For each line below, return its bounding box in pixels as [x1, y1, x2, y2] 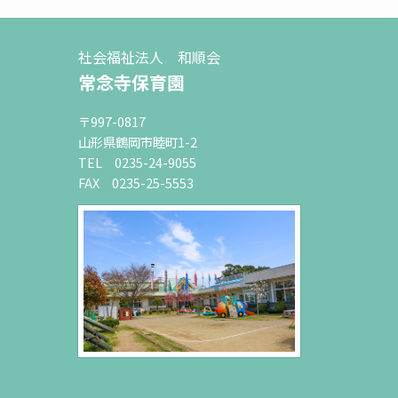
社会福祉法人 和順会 [78, 45, 220, 68]
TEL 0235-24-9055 [78, 152, 196, 171]
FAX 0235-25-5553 [78, 172, 194, 192]
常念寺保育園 [78, 68, 185, 95]
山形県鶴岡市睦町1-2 [78, 131, 197, 151]
